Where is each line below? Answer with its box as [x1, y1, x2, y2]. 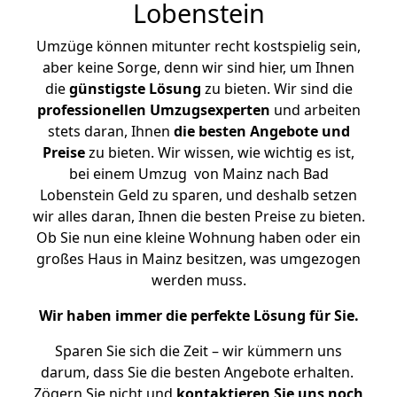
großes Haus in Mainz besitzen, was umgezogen [36, 249, 361, 269]
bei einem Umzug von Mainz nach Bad [68, 164, 329, 183]
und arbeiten [269, 100, 361, 120]
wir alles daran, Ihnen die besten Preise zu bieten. [32, 206, 365, 226]
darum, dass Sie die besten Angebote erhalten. [40, 362, 357, 382]
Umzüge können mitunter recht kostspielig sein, [36, 36, 361, 56]
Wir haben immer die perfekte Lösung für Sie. [38, 306, 359, 325]
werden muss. [151, 270, 246, 290]
